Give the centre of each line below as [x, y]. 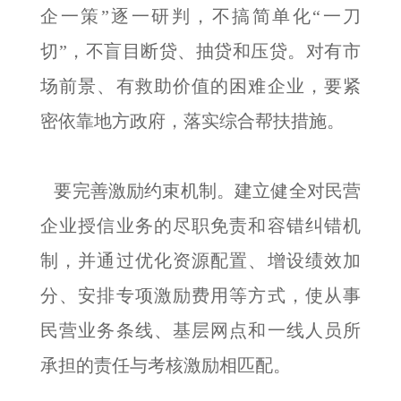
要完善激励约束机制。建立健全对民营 [200, 191]
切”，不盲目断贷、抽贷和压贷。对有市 [200, 51]
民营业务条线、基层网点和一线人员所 [200, 330]
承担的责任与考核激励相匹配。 [166, 365]
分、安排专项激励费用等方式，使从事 [200, 295]
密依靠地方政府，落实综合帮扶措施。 [192, 121]
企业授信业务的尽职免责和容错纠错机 [200, 226]
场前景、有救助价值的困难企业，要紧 [200, 86]
